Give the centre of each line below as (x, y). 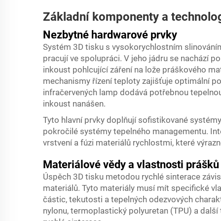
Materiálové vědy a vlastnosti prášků (131, 165)
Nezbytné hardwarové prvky (110, 35)
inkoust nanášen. (74, 104)
